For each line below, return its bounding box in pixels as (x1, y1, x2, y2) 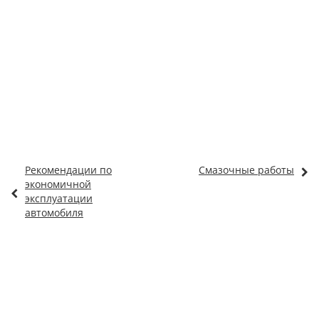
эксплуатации (25, 192, 93, 205)
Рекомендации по (25, 163, 112, 177)
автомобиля (25, 206, 83, 219)
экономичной (25, 177, 91, 191)
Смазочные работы (199, 163, 294, 177)
